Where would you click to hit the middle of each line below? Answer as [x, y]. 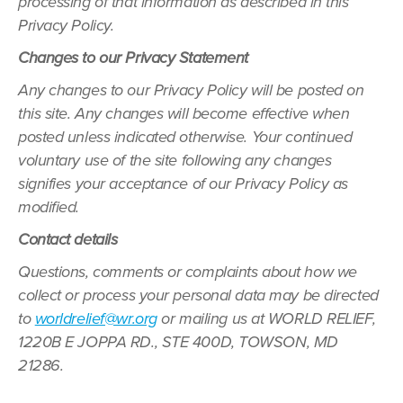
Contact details [68, 239]
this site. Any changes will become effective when [184, 113]
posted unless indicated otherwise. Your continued [185, 137]
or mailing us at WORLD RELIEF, [266, 318]
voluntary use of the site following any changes [175, 160]
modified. [49, 207]
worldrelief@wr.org [96, 318]
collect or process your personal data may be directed [198, 295]
